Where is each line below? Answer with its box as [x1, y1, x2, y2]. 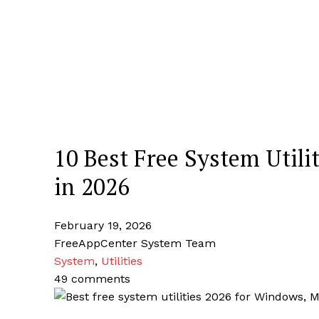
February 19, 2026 [54, 218, 152, 232]
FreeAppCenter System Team [54, 236, 216, 250]
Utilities [101, 253, 142, 268]
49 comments [54, 271, 130, 286]
